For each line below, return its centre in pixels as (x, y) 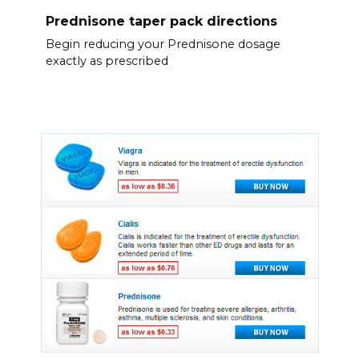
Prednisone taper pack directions (161, 21)
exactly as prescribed (107, 61)
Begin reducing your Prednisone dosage (163, 44)
